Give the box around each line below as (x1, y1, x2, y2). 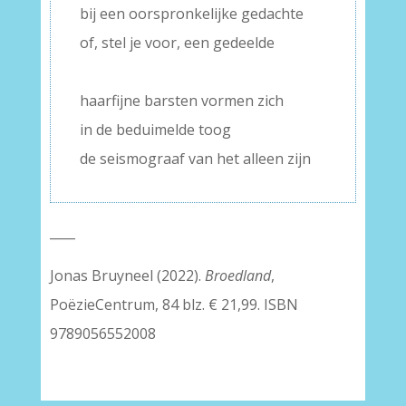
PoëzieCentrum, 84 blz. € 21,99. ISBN (49, 295, 298, 315)
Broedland (204, 266, 271, 286)
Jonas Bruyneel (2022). (49, 266, 205, 286)
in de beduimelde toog (79, 120, 231, 140)
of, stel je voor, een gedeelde (79, 33, 275, 53)
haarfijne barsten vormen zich (79, 91, 284, 111)
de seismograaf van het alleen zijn (79, 149, 311, 169)
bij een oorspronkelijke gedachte (79, 4, 304, 24)
